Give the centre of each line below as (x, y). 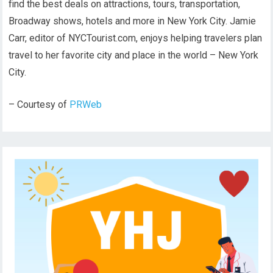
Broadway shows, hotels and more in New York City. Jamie (133, 21)
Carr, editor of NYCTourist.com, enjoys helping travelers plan (136, 38)
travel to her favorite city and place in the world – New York (134, 55)
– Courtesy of (39, 105)
